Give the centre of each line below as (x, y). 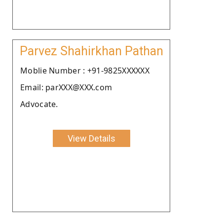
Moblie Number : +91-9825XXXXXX (85, 70)
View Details (91, 138)
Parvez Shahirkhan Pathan (91, 51)
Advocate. (39, 104)
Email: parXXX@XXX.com (66, 87)
